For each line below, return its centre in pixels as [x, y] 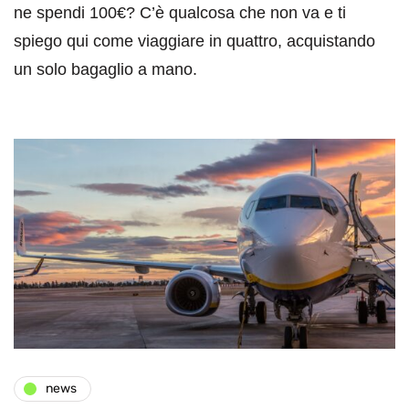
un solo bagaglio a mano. [105, 69]
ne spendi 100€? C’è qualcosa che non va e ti [180, 12]
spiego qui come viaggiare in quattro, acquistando [194, 41]
